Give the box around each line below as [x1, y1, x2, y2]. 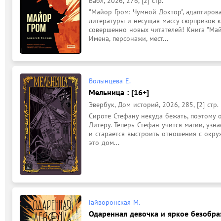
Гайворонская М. [89, 197, 140, 207]
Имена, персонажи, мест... [89, 34, 168, 43]
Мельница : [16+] [89, 87, 149, 97]
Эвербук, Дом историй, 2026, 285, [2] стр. [89, 100, 219, 109]
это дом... [89, 138, 119, 147]
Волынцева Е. [89, 76, 131, 85]
